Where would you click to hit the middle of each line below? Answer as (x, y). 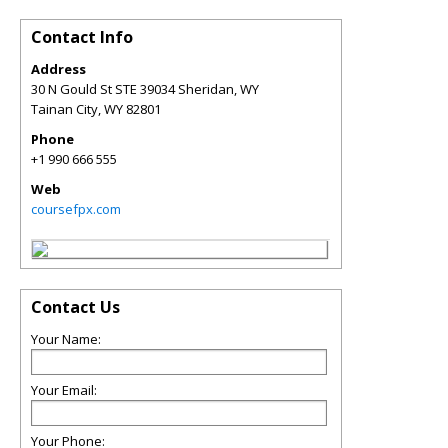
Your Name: (66, 339)
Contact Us (75, 307)
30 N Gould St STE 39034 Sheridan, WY (145, 89)
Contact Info (82, 37)
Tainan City (64, 109)
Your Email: (64, 390)
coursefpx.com (76, 209)
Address (58, 69)
